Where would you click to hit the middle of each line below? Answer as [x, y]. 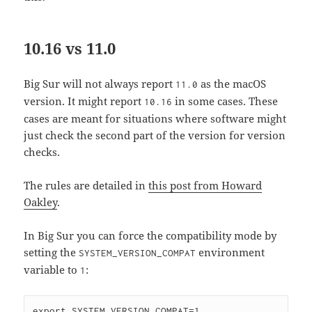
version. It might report [84, 101]
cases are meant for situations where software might [155, 118]
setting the [52, 252]
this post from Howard [205, 185]
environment [231, 252]
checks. [42, 151]
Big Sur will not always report [100, 83]
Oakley [41, 202]
